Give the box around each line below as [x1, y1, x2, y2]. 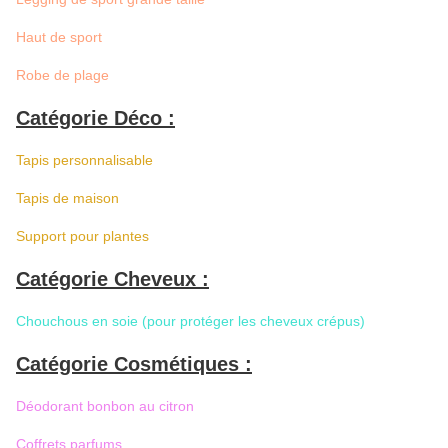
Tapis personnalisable [16, 152, 153, 169]
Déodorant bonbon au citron [16, 398, 194, 415]
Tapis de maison [16, 190, 119, 207]
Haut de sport [16, 29, 102, 46]
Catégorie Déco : [16, 107, 175, 130]
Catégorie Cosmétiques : [16, 353, 252, 376]
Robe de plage [16, 67, 109, 84]
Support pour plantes [16, 228, 149, 245]
